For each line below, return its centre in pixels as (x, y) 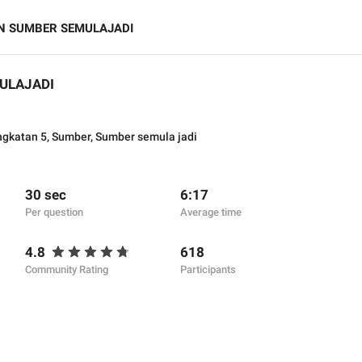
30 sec (46, 195)
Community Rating (67, 269)
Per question (54, 212)
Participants (208, 269)
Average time (211, 212)
